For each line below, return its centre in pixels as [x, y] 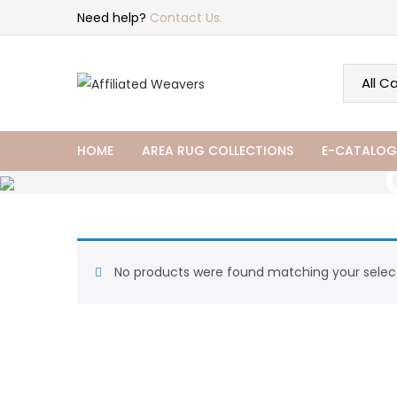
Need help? [113, 17]
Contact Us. [186, 17]
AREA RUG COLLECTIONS [218, 151]
